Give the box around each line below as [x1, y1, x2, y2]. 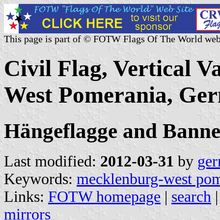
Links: [4, 188, 48, 205]
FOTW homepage [48, 188, 161, 205]
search [171, 188, 211, 205]
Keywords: [4, 170, 77, 188]
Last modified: [4, 152, 100, 170]
